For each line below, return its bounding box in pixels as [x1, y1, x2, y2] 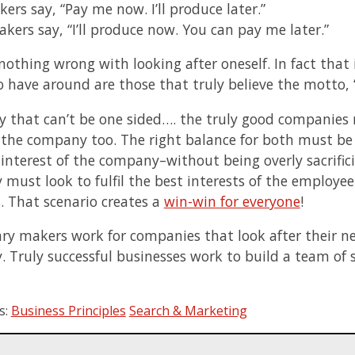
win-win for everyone [163, 191, 300, 211]
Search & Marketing [128, 301, 247, 319]
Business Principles [10, 301, 126, 319]
